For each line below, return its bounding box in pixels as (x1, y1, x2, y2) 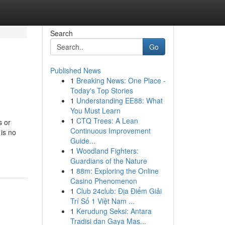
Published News (50, 65, 101, 75)
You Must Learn (70, 105, 121, 116)
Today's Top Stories (70, 85, 133, 95)
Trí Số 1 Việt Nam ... (70, 196, 135, 206)
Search (50, 28, 73, 38)
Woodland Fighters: (76, 146, 139, 156)
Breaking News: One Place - (76, 75, 166, 85)
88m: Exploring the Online (76, 166, 159, 176)
